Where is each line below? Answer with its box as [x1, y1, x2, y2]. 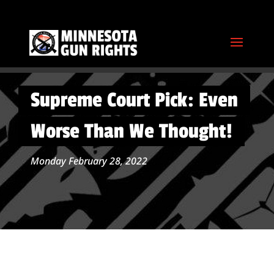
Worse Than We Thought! [31, 119, 232, 144]
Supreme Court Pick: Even [31, 88, 238, 113]
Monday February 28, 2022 [31, 154, 147, 168]
